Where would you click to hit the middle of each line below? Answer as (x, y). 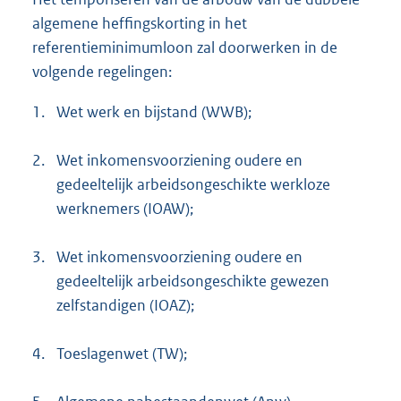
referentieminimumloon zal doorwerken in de (185, 48)
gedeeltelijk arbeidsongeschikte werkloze (193, 185)
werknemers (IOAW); (125, 209)
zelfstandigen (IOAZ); (125, 306)
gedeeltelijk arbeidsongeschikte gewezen (193, 282)
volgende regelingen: (102, 72)
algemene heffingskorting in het (140, 24)
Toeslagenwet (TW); (122, 354)
